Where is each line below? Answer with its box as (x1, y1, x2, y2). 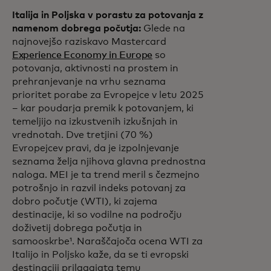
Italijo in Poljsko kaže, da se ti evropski (12, 250, 189, 260)
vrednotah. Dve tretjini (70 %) (12, 130, 153, 140)
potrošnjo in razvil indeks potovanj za (12, 183, 186, 194)
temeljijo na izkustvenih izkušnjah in (12, 117, 178, 127)
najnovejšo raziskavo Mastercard (12, 37, 166, 47)
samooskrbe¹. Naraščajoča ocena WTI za (12, 237, 203, 247)
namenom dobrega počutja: (12, 24, 143, 34)
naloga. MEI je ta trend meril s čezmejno (12, 170, 200, 180)
